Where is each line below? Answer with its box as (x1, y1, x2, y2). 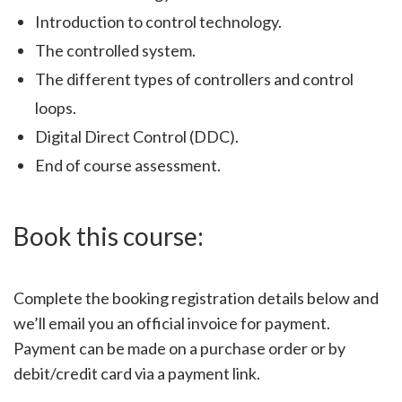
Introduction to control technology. (35, 12, 282, 31)
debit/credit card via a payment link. (13, 363, 263, 383)
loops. (35, 98, 76, 118)
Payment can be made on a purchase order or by (13, 338, 345, 358)
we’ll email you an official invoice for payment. (13, 313, 330, 333)
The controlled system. (35, 40, 196, 60)
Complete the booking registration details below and (13, 288, 379, 308)
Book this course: (13, 221, 208, 251)
